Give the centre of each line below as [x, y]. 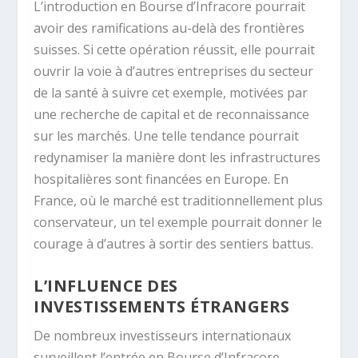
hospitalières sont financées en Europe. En [161, 179]
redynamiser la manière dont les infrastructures [177, 158]
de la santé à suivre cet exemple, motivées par [171, 93]
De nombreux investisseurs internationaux [163, 335]
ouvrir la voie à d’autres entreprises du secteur [174, 72]
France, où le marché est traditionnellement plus [179, 201]
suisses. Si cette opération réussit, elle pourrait [175, 50]
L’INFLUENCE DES [106, 285]
